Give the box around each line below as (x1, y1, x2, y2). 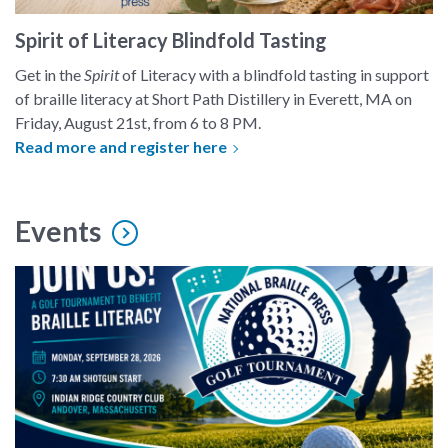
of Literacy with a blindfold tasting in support (119, 65, 429, 84)
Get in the (15, 65, 84, 84)
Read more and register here (15, 137, 230, 156)
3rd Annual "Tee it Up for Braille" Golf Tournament (14, 267, 358, 286)
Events (15, 214, 101, 248)
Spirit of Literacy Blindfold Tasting (15, 28, 327, 52)
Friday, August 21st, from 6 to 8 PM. (15, 113, 261, 132)
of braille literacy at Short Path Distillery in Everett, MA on (15, 89, 412, 108)
